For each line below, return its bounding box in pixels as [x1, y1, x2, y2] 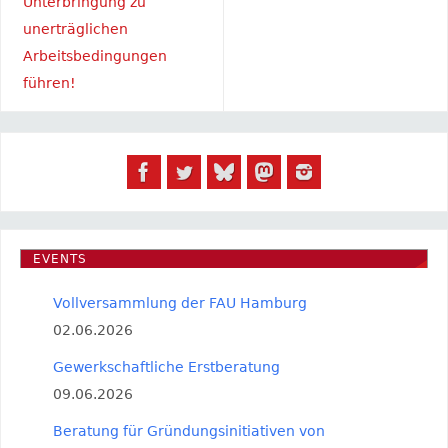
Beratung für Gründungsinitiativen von [52, 423, 325, 440]
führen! [22, 74, 76, 91]
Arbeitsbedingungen [22, 47, 167, 64]
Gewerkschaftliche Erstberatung [52, 359, 280, 376]
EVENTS [32, 251, 87, 266]
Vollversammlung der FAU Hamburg [52, 295, 307, 312]
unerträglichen [22, 20, 128, 37]
